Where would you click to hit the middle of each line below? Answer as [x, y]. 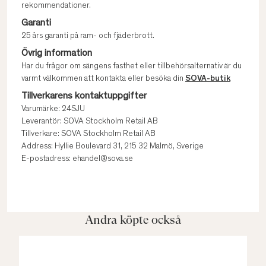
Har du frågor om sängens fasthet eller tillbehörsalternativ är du [132, 66]
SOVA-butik [208, 79]
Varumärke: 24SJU [53, 109]
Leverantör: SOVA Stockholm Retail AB [90, 122]
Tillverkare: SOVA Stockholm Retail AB [88, 134]
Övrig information [57, 53]
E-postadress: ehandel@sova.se [77, 159]
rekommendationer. [56, 6]
